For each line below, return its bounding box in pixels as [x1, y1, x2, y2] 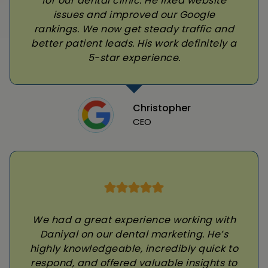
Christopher [132, 101, 191, 115]
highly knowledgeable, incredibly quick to [29, 242, 239, 256]
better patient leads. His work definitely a [31, 36, 237, 51]
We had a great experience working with [32, 213, 236, 227]
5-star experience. [87, 51, 181, 65]
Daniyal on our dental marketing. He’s [39, 227, 229, 242]
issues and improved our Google [53, 8, 215, 22]
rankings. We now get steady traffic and [33, 22, 234, 36]
